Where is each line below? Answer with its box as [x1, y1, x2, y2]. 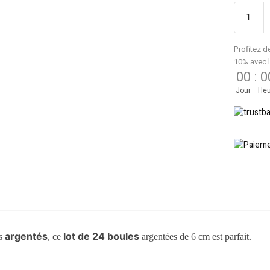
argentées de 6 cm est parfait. [139, 231, 252, 242]
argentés [5, 230, 48, 242]
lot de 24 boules [63, 230, 140, 242]
